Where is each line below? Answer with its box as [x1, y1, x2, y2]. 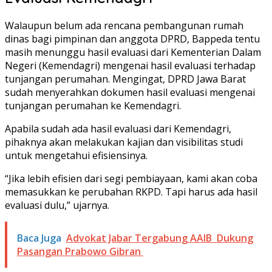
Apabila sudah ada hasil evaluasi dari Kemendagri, [5, 121, 231, 135]
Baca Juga [17, 231, 61, 245]
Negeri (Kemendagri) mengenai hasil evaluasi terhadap [5, 58, 256, 72]
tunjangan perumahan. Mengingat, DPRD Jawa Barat [5, 72, 246, 86]
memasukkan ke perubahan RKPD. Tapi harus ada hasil [5, 185, 257, 199]
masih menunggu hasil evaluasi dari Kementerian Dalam [5, 45, 261, 59]
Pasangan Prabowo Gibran [17, 244, 143, 258]
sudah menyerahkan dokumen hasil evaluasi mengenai [5, 85, 255, 99]
